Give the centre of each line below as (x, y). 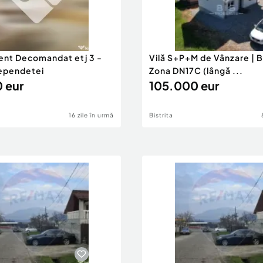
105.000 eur (184, 85)
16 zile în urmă (91, 115)
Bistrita (161, 115)
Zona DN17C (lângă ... (196, 70)
